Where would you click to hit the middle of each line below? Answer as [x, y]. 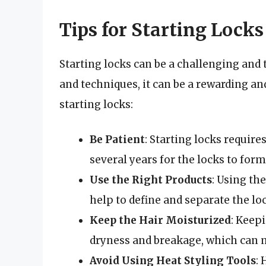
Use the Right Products [151, 180]
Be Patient [117, 140]
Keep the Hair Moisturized [160, 221]
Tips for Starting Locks [161, 29]
